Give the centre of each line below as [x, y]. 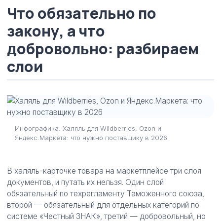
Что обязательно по [82, 13]
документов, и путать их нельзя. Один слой [85, 182]
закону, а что [56, 31]
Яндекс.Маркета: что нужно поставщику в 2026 [91, 138]
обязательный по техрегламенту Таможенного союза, [106, 194]
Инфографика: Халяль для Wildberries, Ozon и [88, 128]
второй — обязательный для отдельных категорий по [103, 205]
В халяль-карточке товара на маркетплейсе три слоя [104, 171]
